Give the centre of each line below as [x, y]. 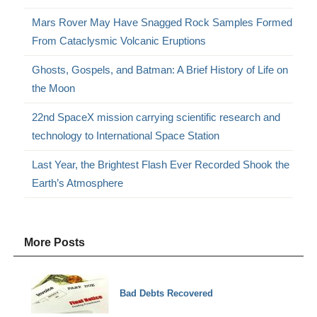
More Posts [55, 242]
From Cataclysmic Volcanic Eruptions [119, 40]
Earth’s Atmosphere [78, 183]
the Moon [54, 88]
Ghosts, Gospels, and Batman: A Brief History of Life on [160, 69]
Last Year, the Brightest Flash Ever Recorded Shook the [161, 164]
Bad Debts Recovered [167, 294]
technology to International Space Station [126, 135]
